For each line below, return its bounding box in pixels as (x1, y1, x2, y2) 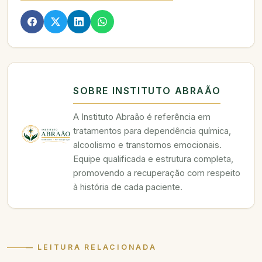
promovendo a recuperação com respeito (73, 167, 240, 178)
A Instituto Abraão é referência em (73, 111, 211, 122)
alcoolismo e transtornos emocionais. (73, 139, 222, 150)
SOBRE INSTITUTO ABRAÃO (73, 84, 221, 96)
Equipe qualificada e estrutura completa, (73, 153, 233, 164)
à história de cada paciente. (73, 181, 182, 192)
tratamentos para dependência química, (73, 125, 231, 136)
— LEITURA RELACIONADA (26, 243, 157, 252)
